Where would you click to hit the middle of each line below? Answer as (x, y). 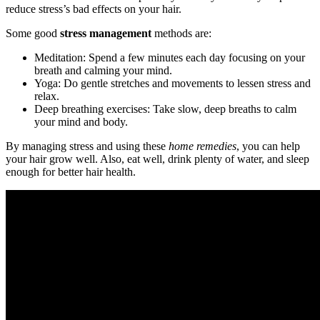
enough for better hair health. (71, 171)
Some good (33, 33)
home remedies (202, 146)
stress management (106, 33)
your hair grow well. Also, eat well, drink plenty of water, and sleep (157, 159)
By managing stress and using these (87, 146)
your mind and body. (81, 121)
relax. (47, 96)
